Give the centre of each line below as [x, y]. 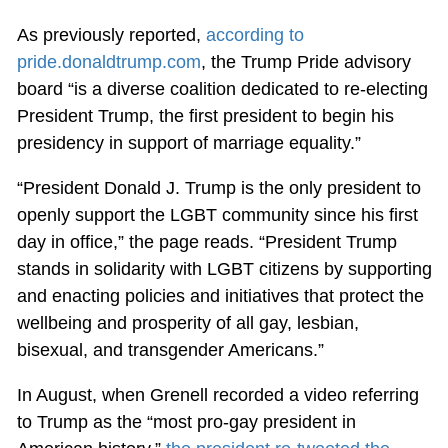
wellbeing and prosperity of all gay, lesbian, [187, 322]
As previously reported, [111, 34]
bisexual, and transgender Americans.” [170, 349]
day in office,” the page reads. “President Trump [206, 241]
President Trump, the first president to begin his [205, 115]
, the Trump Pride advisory [305, 61]
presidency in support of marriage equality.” [188, 142]
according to [254, 34]
